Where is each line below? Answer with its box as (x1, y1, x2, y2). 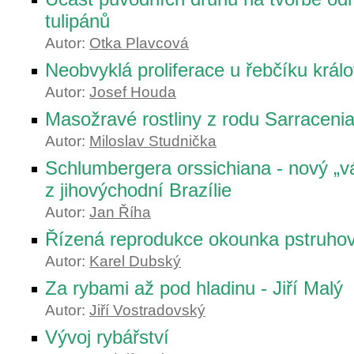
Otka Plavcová (89, 35, 189, 51)
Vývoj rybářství (45, 326, 169, 348)
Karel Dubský (89, 253, 181, 269)
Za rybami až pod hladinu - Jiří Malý (45, 277, 343, 299)
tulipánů (45, 10, 110, 32)
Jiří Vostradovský (89, 302, 205, 318)
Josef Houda (89, 84, 176, 100)
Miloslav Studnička (89, 133, 217, 149)
